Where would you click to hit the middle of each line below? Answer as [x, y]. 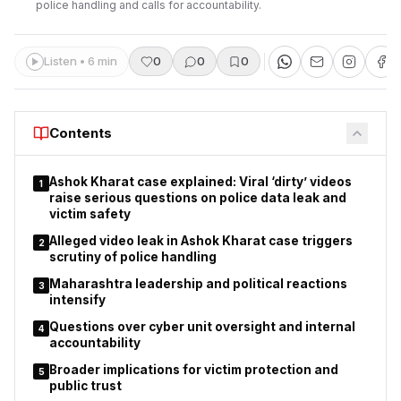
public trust [85, 385]
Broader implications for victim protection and [194, 369]
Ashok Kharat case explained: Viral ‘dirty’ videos [200, 181]
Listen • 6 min [81, 61]
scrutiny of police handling [133, 256]
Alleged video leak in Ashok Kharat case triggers [201, 240]
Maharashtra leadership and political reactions [198, 283]
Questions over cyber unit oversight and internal [202, 326]
